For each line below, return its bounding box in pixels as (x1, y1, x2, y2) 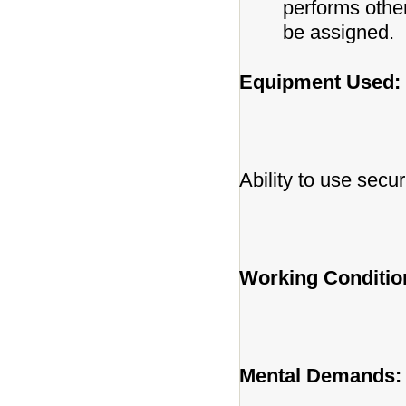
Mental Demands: (239, 364, 401, 387)
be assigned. (283, 21, 394, 44)
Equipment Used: (239, 71, 401, 93)
